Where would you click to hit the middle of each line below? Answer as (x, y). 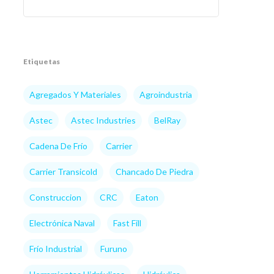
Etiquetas (41, 61)
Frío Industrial (55, 249)
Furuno (113, 249)
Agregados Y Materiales (75, 94)
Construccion (55, 197)
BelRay (167, 120)
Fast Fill (127, 223)
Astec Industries (103, 120)
